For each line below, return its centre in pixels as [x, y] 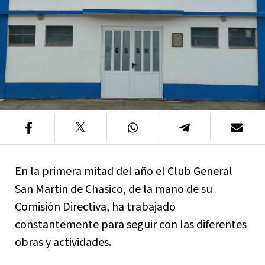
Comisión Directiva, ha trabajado [95, 207]
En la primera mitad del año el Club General [124, 172]
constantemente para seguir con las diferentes [131, 225]
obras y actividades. [63, 243]
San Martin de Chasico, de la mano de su [114, 189]
